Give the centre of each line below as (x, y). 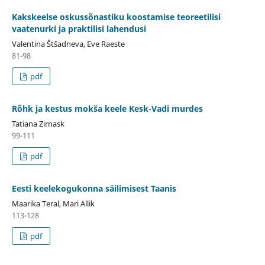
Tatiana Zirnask (38, 123)
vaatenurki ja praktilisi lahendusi (79, 28)
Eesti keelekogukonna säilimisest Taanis (94, 188)
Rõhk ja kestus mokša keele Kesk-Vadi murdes (107, 108)
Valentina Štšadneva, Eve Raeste (68, 43)
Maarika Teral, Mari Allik (53, 203)
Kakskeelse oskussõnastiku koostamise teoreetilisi (116, 17)
